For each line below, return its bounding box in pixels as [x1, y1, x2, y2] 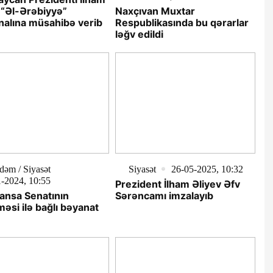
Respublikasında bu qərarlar [115, 16, 249, 29]
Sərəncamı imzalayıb [115, 189, 213, 202]
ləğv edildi [115, 28, 163, 41]
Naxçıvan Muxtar [115, 5, 195, 18]
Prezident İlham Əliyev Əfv [115, 177, 240, 190]
